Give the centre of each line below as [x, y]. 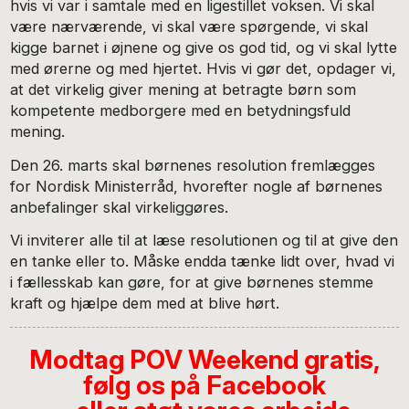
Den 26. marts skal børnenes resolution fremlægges [193, 165]
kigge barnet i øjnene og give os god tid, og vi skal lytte [204, 47]
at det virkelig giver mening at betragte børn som [184, 89]
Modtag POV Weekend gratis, [204, 360]
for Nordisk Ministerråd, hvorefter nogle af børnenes [197, 186]
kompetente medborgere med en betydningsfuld [181, 110]
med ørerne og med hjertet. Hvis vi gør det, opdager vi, [204, 68]
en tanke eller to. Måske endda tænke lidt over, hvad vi [203, 262]
